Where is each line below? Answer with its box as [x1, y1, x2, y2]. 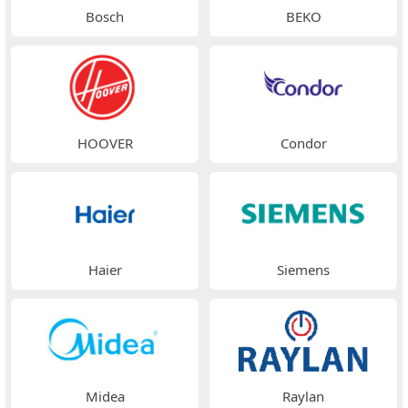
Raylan [282, 386, 324, 405]
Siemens [277, 260, 330, 279]
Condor [280, 133, 327, 152]
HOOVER [76, 133, 133, 152]
